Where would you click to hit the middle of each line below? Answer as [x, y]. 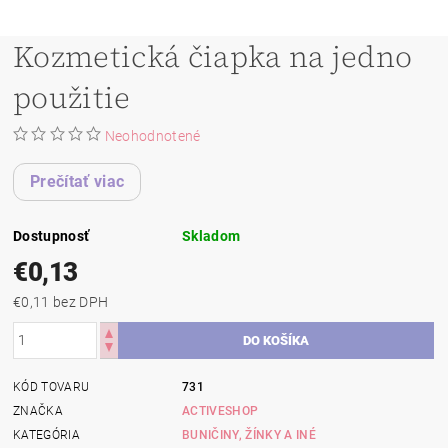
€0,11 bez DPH [81, 301]
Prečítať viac [77, 181]
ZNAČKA [38, 410]
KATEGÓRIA [46, 434]
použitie [72, 97]
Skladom [211, 235]
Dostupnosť [51, 235]
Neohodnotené [152, 135]
